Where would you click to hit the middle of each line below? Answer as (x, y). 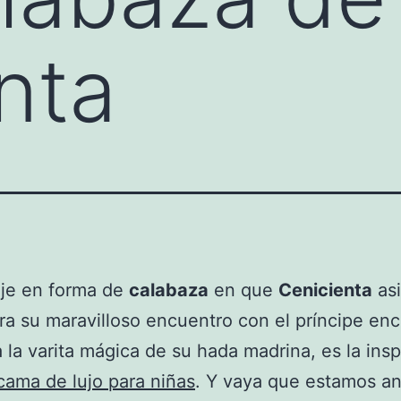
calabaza (169, 290)
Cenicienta (325, 290)
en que (243, 290)
